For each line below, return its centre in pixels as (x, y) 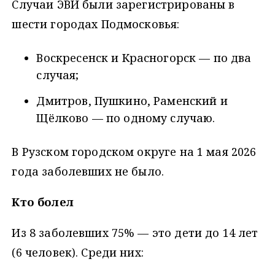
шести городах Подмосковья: (96, 24)
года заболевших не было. (88, 172)
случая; (58, 75)
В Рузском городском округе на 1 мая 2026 (134, 152)
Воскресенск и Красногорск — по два (144, 58)
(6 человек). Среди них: (78, 253)
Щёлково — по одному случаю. (126, 118)
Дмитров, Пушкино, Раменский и (132, 101)
